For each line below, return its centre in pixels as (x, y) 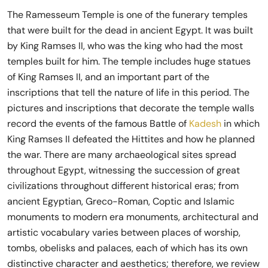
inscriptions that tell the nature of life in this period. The (128, 92)
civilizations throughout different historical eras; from (123, 186)
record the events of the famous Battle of (97, 124)
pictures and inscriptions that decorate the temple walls (131, 108)
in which (240, 124)
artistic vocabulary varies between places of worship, (124, 232)
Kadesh (204, 124)
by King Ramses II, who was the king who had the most (125, 46)
